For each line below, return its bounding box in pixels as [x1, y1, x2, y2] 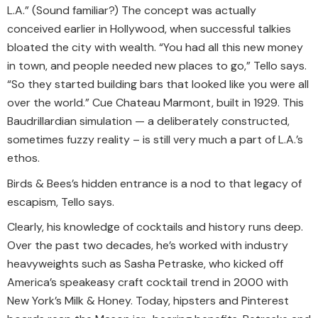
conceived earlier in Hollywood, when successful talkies [7, 21, 291, 37]
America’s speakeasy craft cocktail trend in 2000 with [7, 275, 288, 290]
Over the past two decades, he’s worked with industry [7, 238, 288, 253]
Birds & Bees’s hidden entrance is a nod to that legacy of [7, 175, 302, 191]
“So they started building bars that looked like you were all [7, 77, 309, 92]
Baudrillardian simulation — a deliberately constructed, [7, 114, 290, 129]
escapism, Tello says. [7, 194, 114, 209]
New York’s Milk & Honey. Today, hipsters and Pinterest [7, 293, 289, 309]
